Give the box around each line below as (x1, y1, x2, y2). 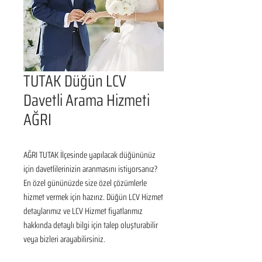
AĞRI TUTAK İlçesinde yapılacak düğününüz (23, 148, 156, 162)
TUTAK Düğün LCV (23, 68, 126, 94)
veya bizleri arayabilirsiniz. (23, 232, 105, 246)
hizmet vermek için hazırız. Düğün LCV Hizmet (23, 190, 163, 204)
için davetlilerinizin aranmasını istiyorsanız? (23, 162, 157, 176)
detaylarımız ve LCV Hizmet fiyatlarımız (23, 204, 143, 218)
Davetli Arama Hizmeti (23, 87, 150, 113)
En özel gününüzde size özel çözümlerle (23, 176, 147, 190)
